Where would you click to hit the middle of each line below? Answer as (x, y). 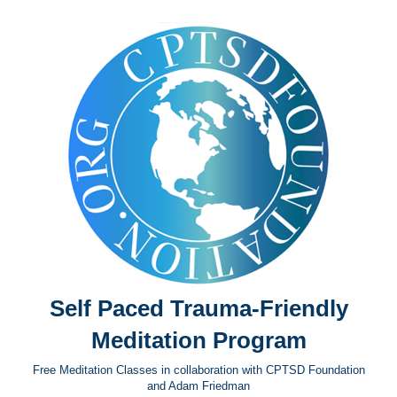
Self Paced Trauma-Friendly (198, 309)
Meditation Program (198, 341)
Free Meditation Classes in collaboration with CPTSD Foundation (198, 370)
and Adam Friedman (198, 385)
